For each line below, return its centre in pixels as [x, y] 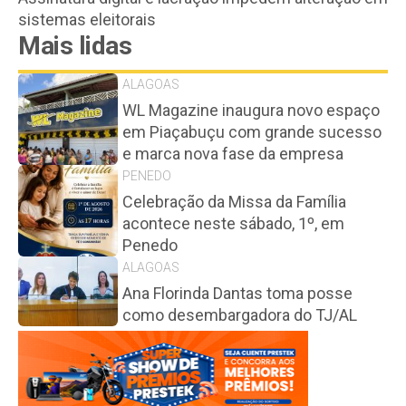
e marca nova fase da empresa [233, 153]
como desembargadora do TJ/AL [240, 314]
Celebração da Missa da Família [234, 201]
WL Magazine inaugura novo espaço [251, 110]
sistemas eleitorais [87, 19]
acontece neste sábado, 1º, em [233, 223]
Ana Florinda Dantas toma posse [237, 293]
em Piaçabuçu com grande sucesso [252, 131]
